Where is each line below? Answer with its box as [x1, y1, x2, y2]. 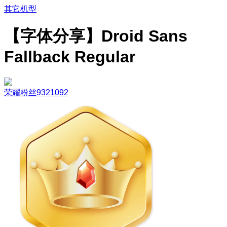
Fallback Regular [4, 48, 135, 66]
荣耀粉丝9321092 [4, 88, 68, 97]
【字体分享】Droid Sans [4, 27, 187, 46]
